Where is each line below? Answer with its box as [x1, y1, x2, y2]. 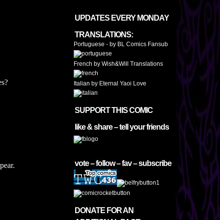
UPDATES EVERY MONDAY [75, 14, 169, 22]
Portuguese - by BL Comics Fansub [74, 41, 168, 48]
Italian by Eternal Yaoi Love [74, 80, 146, 87]
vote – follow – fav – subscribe [75, 159, 171, 167]
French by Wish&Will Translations [74, 60, 163, 67]
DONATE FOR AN [75, 206, 134, 215]
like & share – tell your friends [75, 123, 169, 131]
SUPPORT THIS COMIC [75, 106, 153, 114]
